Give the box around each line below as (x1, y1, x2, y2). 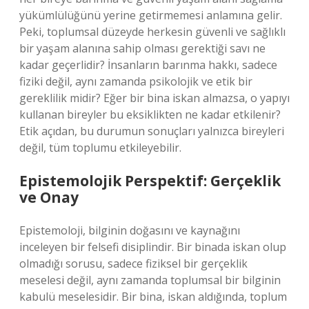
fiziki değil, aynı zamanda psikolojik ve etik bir (19, 74, 252, 89)
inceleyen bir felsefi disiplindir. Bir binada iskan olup (19, 239, 286, 255)
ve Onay (19, 188, 79, 207)
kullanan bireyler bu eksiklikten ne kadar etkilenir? (19, 107, 281, 122)
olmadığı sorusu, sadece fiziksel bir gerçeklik (19, 256, 248, 271)
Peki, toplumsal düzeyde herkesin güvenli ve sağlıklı (19, 24, 286, 39)
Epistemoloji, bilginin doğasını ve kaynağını (19, 223, 240, 238)
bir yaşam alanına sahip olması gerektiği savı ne (19, 41, 266, 56)
